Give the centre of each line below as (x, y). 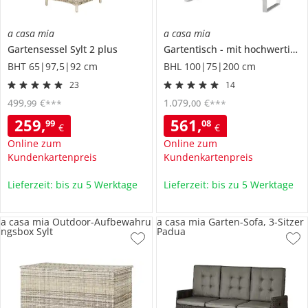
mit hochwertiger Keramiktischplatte (258, 49)
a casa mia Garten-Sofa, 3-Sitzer (230, 221)
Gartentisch (191, 49)
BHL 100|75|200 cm (209, 66)
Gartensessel (39, 49)
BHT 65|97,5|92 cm (53, 66)
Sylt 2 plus (94, 49)
